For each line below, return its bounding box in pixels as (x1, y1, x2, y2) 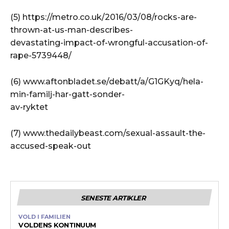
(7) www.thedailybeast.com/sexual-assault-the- (10, 128, 205, 138)
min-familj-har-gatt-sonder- (10, 89, 125, 99)
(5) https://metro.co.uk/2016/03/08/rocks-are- (10, 12, 197, 22)
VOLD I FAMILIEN (18, 213, 71, 220)
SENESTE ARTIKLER (81, 193, 146, 202)
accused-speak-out (10, 141, 91, 151)
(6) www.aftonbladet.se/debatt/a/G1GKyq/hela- (10, 76, 203, 86)
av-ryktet (10, 102, 48, 112)
